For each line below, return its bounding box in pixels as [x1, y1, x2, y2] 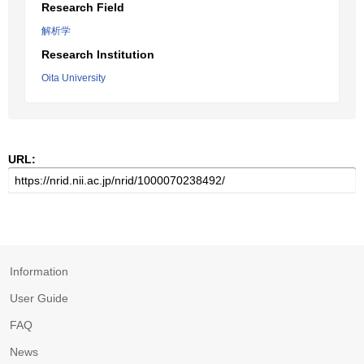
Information [10, 265, 68, 278]
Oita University [41, 72, 106, 84]
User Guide [10, 292, 68, 305]
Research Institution [41, 48, 154, 61]
